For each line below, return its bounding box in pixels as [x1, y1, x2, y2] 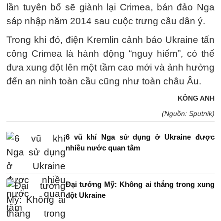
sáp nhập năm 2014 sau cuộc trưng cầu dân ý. [6, 16, 205, 26]
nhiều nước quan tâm [66, 144, 140, 152]
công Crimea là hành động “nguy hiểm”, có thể [6, 48, 215, 59]
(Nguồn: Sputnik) [162, 110, 215, 117]
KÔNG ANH [178, 94, 215, 102]
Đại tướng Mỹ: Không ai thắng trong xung [66, 180, 215, 188]
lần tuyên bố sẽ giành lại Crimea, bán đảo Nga [6, 2, 215, 12]
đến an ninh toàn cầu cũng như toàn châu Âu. [6, 76, 201, 86]
